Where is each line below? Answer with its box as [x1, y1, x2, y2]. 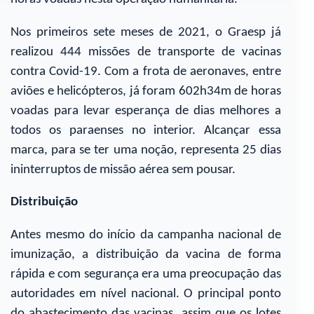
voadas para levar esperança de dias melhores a [11, 104, 281, 118]
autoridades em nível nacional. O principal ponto [11, 287, 281, 301]
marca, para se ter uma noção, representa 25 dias [11, 143, 281, 157]
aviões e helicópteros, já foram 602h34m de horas [11, 84, 281, 98]
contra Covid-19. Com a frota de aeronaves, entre [11, 64, 281, 78]
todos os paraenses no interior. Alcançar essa [11, 123, 281, 137]
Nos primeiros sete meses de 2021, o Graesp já [11, 25, 281, 39]
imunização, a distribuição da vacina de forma [11, 247, 281, 261]
